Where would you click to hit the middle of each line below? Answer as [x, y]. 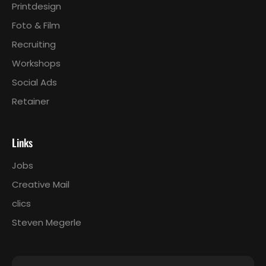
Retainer [31, 101]
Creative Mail [41, 184]
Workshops [36, 63]
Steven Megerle [47, 222]
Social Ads [34, 82]
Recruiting [34, 44]
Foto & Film [36, 25]
